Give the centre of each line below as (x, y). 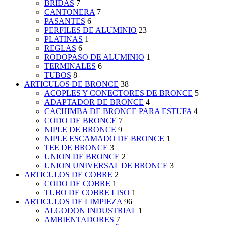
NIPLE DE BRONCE (80, 130)
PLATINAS (64, 39)
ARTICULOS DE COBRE (68, 175)
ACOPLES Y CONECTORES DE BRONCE (119, 93)
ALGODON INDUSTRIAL (90, 211)
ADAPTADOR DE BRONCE (94, 102)
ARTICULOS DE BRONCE (71, 84)
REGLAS (60, 48)
